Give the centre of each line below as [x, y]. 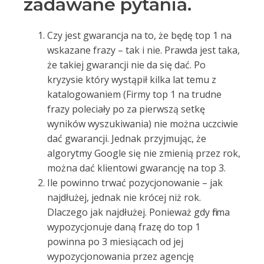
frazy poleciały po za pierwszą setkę [126, 109]
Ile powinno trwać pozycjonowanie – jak [135, 183]
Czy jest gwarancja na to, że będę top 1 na [139, 35]
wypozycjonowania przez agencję [121, 256]
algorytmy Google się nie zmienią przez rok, [144, 153]
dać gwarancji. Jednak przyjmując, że [127, 138]
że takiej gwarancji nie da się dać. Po [126, 65]
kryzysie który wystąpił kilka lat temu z [132, 80]
